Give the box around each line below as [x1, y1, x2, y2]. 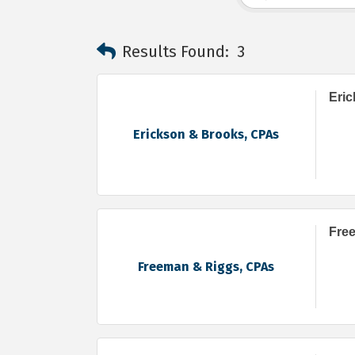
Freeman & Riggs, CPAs [138, 258, 275, 274]
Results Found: [122, 42, 229, 62]
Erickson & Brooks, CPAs [133, 127, 280, 143]
